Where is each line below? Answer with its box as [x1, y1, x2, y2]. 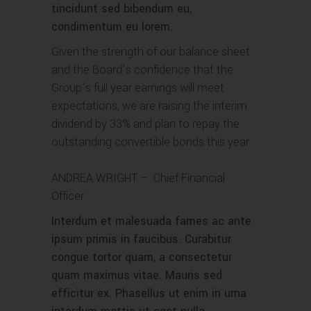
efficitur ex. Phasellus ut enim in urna [51, 285, 246, 301]
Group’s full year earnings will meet [51, 80, 224, 96]
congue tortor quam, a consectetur [51, 249, 232, 265]
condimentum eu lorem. [51, 19, 173, 35]
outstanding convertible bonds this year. [51, 134, 251, 150]
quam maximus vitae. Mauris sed [51, 267, 222, 283]
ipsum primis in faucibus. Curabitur [51, 231, 231, 247]
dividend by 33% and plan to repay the [51, 116, 239, 132]
